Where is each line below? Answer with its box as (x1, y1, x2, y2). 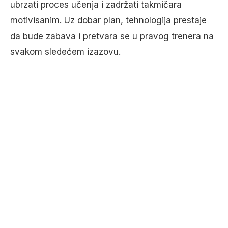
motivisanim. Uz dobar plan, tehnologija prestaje (10, 15, 207, 25)
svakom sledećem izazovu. (10, 46, 121, 57)
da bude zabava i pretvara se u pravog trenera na (10, 31, 214, 41)
